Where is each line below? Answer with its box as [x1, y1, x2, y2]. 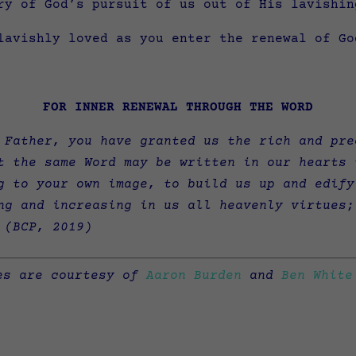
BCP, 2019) [13, 220, 93, 234]
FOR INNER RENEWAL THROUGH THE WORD [43, 100, 313, 114]
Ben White [281, 269, 353, 283]
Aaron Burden [146, 269, 242, 283]
